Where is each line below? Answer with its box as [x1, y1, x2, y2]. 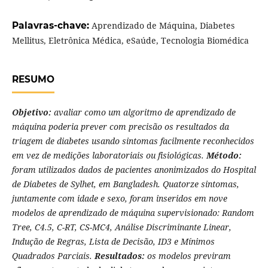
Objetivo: [11, 106, 51, 118]
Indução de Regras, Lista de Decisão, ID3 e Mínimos [11, 236, 215, 248]
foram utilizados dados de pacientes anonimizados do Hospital [11, 164, 256, 176]
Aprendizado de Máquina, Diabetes [91, 20, 234, 32]
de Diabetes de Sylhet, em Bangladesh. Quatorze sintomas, [11, 178, 239, 190]
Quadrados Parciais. [11, 250, 95, 262]
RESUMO [11, 74, 54, 86]
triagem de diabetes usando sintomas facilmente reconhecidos [11, 135, 254, 147]
